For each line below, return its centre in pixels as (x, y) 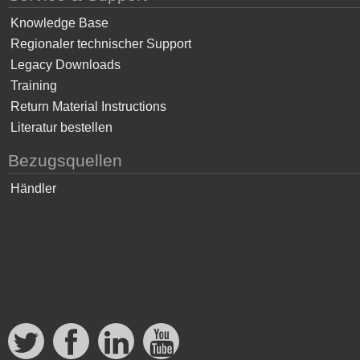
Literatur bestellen (61, 127)
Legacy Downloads (65, 64)
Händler (33, 188)
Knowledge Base (59, 22)
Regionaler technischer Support (101, 43)
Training (34, 85)
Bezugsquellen (65, 160)
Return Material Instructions (88, 106)
